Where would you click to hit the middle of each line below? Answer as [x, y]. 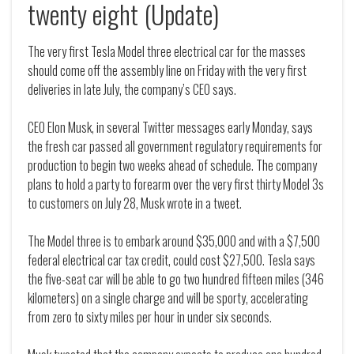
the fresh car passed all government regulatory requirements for [175, 147]
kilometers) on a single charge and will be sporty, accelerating [168, 298]
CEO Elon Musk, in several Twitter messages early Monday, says [170, 128]
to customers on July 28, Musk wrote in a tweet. [135, 203]
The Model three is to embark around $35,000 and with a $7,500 [174, 241]
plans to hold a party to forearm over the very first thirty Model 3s [176, 185]
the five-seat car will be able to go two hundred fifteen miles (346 [176, 279]
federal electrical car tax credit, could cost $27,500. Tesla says [171, 260]
